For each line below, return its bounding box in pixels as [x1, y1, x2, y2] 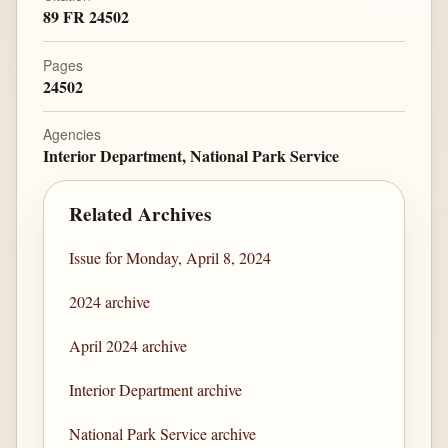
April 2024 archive [69, 335, 188, 357]
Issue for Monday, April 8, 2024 [69, 247, 272, 269]
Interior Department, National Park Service [42, 144, 339, 168]
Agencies [42, 124, 101, 145]
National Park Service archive [69, 423, 257, 445]
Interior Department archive [69, 379, 243, 401]
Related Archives [69, 199, 212, 228]
